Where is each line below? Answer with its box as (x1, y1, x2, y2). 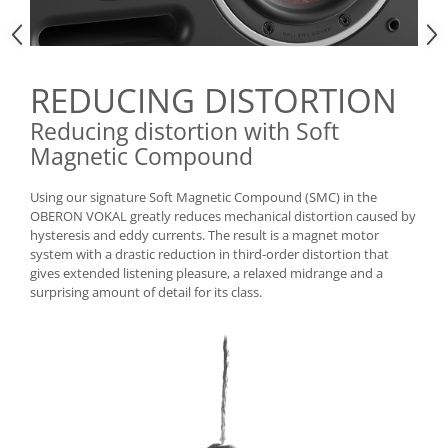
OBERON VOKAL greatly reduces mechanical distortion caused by (30, 207, 416, 226)
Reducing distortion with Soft (30, 115, 339, 148)
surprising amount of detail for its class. (30, 283, 262, 302)
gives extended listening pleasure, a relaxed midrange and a (30, 264, 383, 283)
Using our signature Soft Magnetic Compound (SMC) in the (30, 188, 377, 207)
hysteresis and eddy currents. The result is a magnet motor (30, 226, 379, 245)
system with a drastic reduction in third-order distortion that (30, 245, 389, 264)
